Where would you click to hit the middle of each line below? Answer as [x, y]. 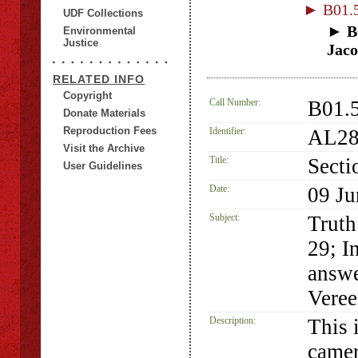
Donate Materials [104, 113]
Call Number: [235, 102]
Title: [219, 160]
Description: [233, 320]
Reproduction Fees [110, 131]
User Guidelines [103, 166]
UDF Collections [103, 13]
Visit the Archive [104, 148]
